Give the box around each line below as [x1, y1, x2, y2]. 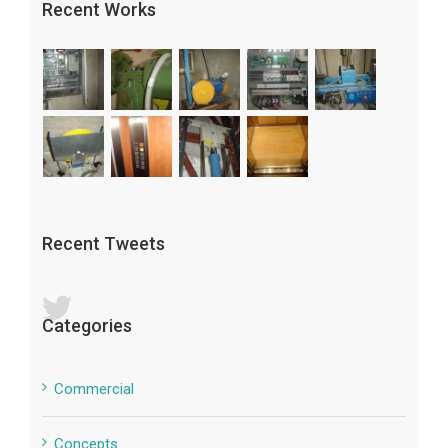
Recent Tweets [41, 232, 165, 254]
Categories [41, 314, 132, 336]
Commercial [53, 379, 134, 398]
